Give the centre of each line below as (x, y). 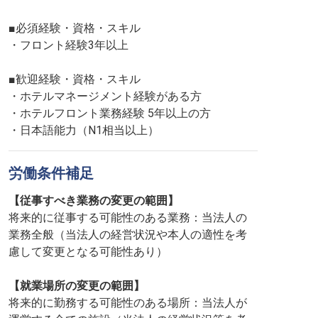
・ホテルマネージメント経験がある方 (105, 96)
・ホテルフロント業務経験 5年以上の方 (110, 113)
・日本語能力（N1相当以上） (84, 130)
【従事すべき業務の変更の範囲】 (94, 201)
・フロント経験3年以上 (68, 45)
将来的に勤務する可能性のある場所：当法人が (128, 303)
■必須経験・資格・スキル (75, 28)
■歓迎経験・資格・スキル (75, 79)
